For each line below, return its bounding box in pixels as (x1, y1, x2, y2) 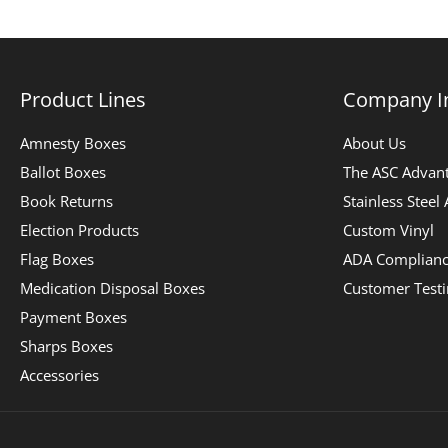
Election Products (20, 220, 140, 241)
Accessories (20, 365, 100, 386)
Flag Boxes (20, 249, 95, 270)
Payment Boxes (20, 307, 128, 328)
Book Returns (20, 191, 114, 212)
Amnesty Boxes (20, 133, 127, 154)
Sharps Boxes (20, 336, 114, 357)
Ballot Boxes (20, 162, 107, 183)
